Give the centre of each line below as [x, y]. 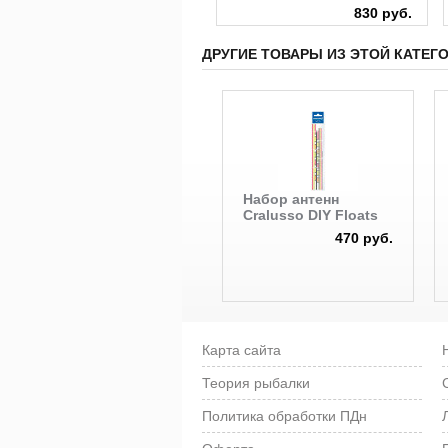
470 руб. [364, 237]
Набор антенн [291, 198]
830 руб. [383, 12]
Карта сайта [241, 349]
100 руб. [156, 12]
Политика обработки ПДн [284, 415]
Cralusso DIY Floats [311, 214]
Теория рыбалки [256, 382]
